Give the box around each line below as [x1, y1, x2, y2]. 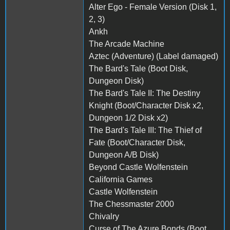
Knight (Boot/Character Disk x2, [89, 101, 203, 110]
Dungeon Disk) [89, 76, 144, 85]
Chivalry [89, 212, 119, 221]
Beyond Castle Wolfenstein [89, 162, 188, 171]
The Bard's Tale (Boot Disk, [89, 64, 188, 73]
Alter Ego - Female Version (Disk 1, [89, 2, 217, 11]
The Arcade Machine [89, 39, 164, 48]
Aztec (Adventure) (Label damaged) [89, 51, 218, 61]
